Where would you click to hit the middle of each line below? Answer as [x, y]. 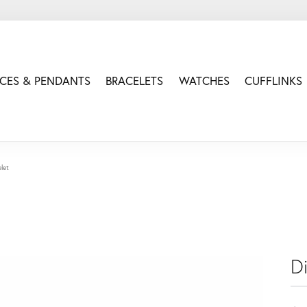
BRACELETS [135, 81]
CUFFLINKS [273, 81]
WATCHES [204, 81]
